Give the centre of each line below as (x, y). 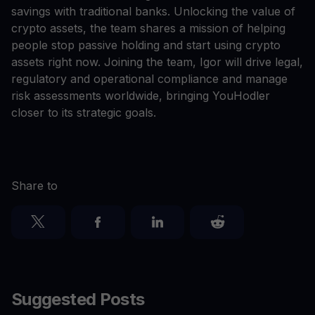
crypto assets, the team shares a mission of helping (148, 28)
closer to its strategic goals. (85, 113)
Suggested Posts (78, 300)
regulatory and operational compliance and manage (149, 79)
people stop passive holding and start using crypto (146, 45)
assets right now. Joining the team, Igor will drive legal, (157, 62)
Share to (34, 186)
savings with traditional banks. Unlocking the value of (153, 12)
